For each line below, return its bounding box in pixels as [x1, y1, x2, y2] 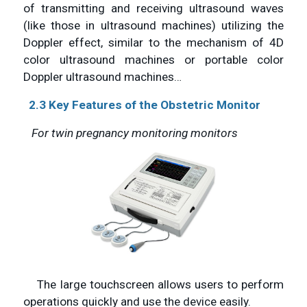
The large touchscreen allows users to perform [23, 277, 284, 291]
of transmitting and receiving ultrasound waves [23, 1, 284, 16]
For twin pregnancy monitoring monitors [32, 126, 238, 140]
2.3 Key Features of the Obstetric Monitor [29, 98, 260, 112]
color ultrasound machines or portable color [23, 53, 284, 67]
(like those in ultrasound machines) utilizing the [23, 19, 284, 33]
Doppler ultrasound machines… [23, 70, 182, 84]
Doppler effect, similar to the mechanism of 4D [23, 36, 284, 50]
